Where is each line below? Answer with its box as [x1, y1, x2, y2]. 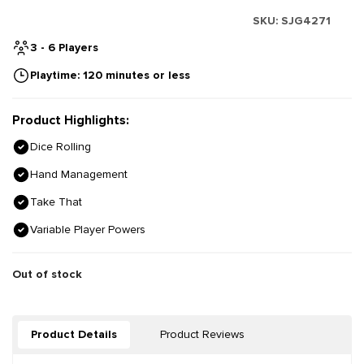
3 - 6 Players [30, 41, 98, 55]
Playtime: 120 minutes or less [30, 68, 190, 83]
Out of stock [12, 267, 82, 282]
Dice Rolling [30, 140, 91, 154]
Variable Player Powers [30, 223, 145, 237]
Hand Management [30, 167, 128, 182]
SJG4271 [281, 14, 331, 28]
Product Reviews [160, 327, 245, 342]
